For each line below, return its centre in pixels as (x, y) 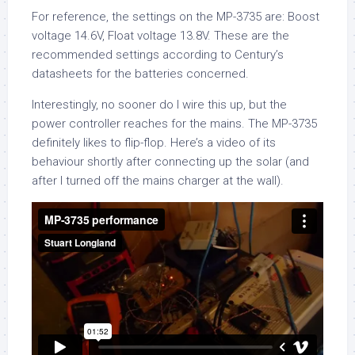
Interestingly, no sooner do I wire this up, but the (159, 105)
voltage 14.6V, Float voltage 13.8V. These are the (160, 36)
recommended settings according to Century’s (158, 55)
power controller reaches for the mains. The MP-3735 (174, 124)
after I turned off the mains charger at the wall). (158, 181)
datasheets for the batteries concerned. (140, 74)
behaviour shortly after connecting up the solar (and (170, 162)
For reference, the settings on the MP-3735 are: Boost (176, 17)
